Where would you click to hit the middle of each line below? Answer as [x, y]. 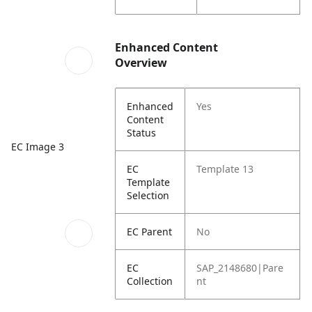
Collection [150, 281]
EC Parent [150, 232]
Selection [148, 195]
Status [142, 133]
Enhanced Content [167, 47]
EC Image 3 [38, 147]
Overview [141, 63]
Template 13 [225, 169]
